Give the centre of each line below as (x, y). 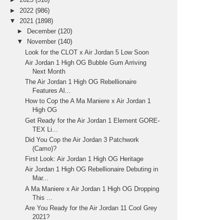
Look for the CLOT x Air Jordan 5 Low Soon (87, 52)
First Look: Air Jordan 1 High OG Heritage (84, 159)
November (43, 42)
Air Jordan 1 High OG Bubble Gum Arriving (86, 62)
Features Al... (52, 91)
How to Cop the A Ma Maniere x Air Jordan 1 (88, 101)
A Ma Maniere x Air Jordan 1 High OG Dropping (92, 189)
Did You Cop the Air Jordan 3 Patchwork (82, 139)
